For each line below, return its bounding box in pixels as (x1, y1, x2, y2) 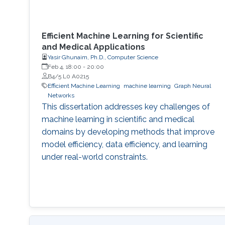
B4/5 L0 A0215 (47, 72, 89, 80)
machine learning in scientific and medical (41, 114, 194, 124)
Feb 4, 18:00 (47, 63, 81, 70)
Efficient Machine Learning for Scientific (41, 31, 203, 41)
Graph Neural (174, 82, 211, 89)
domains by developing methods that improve (41, 127, 214, 137)
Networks (47, 91, 74, 99)
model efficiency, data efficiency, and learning (41, 139, 207, 149)
